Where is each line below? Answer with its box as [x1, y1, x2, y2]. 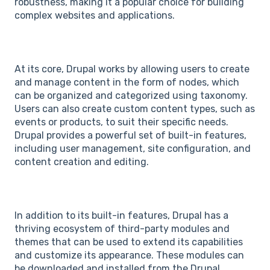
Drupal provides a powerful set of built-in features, [14, 130, 246, 141]
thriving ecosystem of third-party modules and [14, 222, 230, 234]
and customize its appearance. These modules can [14, 249, 244, 261]
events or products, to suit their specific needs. [14, 116, 228, 128]
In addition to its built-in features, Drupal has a [14, 209, 228, 221]
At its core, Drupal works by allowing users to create [14, 63, 250, 75]
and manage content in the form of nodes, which [14, 77, 239, 88]
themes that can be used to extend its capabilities [14, 236, 243, 248]
